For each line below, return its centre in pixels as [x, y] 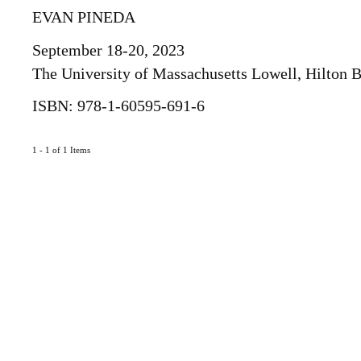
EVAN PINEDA [84, 17]
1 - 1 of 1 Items [66, 149]
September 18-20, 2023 [109, 50]
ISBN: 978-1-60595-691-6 [119, 105]
